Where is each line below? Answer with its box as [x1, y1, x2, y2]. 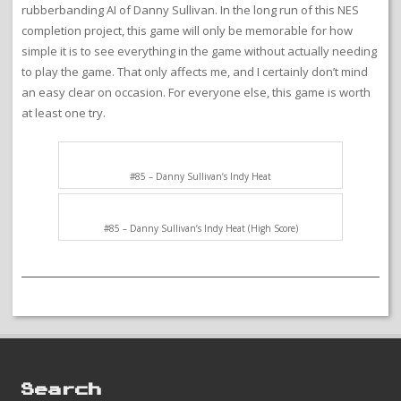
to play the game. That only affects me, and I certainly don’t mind [21, 64, 368, 81]
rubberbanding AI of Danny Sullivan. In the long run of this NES [21, 2, 359, 19]
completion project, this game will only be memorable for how [21, 22, 353, 39]
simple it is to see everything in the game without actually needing [21, 43, 377, 60]
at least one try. [21, 105, 106, 122]
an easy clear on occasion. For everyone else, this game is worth [21, 84, 371, 101]
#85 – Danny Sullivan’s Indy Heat [130, 357, 271, 371]
